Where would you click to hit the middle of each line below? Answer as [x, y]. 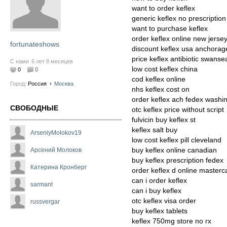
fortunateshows [35, 44]
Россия [37, 84]
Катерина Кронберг [59, 167]
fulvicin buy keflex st [164, 120]
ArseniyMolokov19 [56, 133]
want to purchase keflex [170, 29]
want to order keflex [163, 8]
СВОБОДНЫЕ [34, 108]
